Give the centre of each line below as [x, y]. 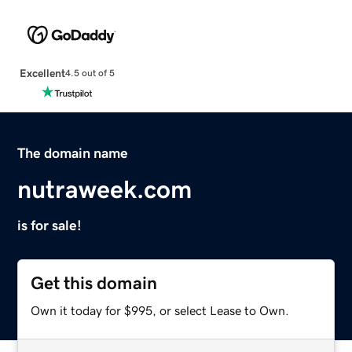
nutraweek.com [105, 189]
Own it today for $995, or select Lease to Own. [160, 310]
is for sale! [50, 225]
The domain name [73, 153]
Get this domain [94, 283]
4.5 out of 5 [90, 73]
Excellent [42, 73]
